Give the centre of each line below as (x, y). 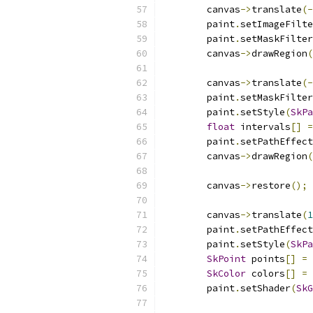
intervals (263, 127)
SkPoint (226, 259)
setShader (265, 288)
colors (265, 274)
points (265, 259)
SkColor (226, 274)
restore (271, 185)
